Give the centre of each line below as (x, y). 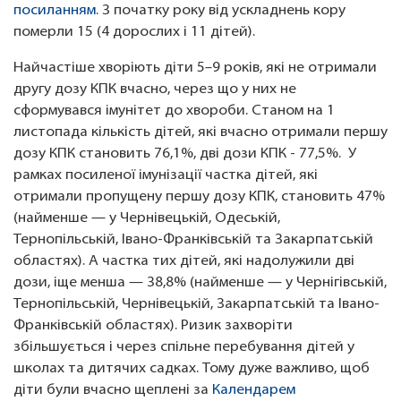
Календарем (252, 391)
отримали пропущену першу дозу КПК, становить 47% (199, 197)
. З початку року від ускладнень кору (221, 11)
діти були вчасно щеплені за (111, 391)
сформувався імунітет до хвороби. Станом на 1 (174, 111)
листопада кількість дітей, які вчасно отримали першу (200, 133)
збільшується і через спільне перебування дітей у (184, 348)
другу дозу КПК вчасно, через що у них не (155, 90)
